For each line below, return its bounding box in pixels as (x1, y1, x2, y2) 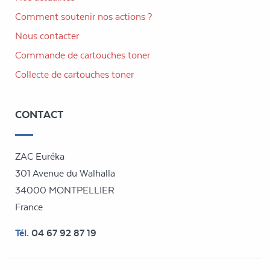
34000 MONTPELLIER (15, 184, 115, 196)
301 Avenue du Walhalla (15, 167, 115, 179)
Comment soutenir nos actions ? (15, 10, 152, 22)
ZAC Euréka (15, 150, 64, 162)
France (15, 201, 43, 213)
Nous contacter (15, 30, 79, 42)
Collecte (15, 68, 51, 80)
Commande (15, 49, 67, 61)
